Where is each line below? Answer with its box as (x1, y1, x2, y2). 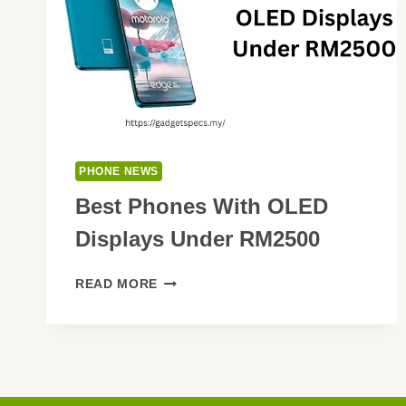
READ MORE (75, 277, 159, 292)
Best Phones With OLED (75, 194, 328, 219)
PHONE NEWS (79, 165, 159, 179)
